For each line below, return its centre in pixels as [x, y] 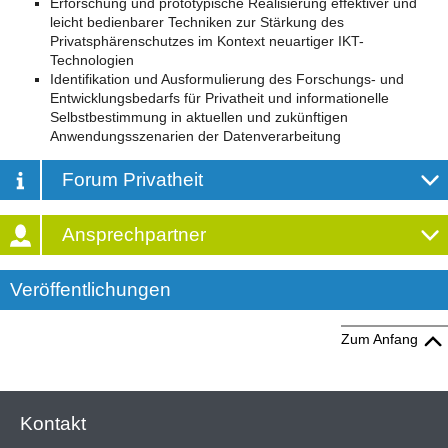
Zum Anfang [379, 339]
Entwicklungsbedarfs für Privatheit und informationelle [219, 98]
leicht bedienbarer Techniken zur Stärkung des [197, 22]
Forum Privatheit [132, 180]
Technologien [92, 60]
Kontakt [53, 423]
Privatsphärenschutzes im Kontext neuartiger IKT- [207, 41]
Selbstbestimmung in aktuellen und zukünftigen [199, 117]
